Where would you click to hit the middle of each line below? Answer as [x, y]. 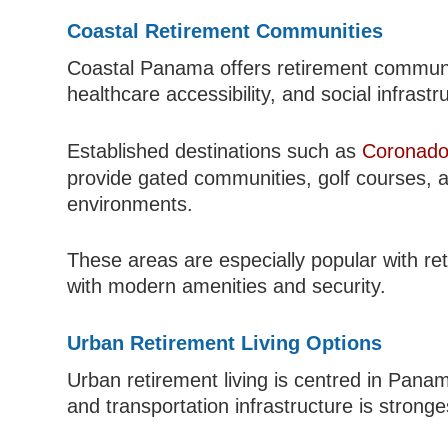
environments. [130, 204]
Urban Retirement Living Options [225, 343]
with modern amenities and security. [227, 286]
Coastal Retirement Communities [225, 31]
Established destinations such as [215, 151]
